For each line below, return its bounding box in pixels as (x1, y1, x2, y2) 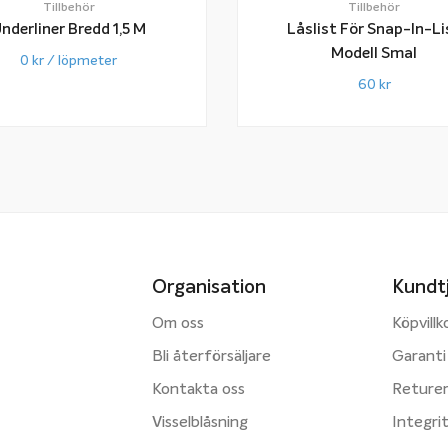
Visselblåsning (152, 414, 248, 431)
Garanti (392, 348, 446, 365)
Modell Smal (331, 45, 418, 61)
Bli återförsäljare (152, 348, 271, 365)
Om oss (152, 315, 204, 332)
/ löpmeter (44, 53, 118, 68)
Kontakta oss (152, 381, 245, 398)
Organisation (152, 277, 266, 297)
